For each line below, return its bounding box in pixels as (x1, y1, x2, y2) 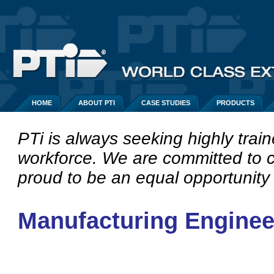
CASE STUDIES (141, 99, 190, 106)
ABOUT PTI (78, 99, 115, 106)
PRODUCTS (217, 99, 254, 106)
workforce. (18, 149, 102, 168)
